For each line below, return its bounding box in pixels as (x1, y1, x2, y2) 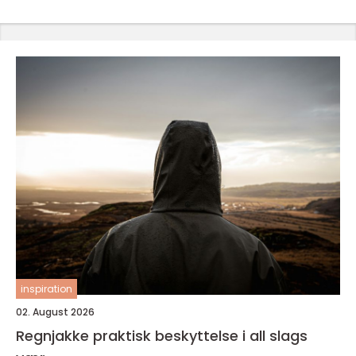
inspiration (21, 282, 72, 296)
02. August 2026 (16, 305, 95, 319)
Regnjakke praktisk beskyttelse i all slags (16, 326, 93, 346)
